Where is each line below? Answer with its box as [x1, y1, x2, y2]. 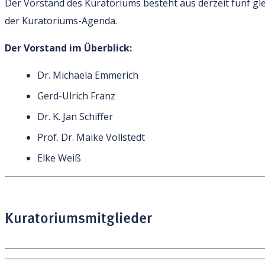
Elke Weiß [37, 151, 81, 165]
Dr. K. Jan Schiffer [37, 110, 113, 124]
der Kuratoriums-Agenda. [5, 14, 117, 28]
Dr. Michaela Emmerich [37, 69, 138, 82]
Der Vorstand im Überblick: [5, 41, 132, 55]
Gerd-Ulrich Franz [37, 89, 115, 103]
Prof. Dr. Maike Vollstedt [37, 131, 145, 144]
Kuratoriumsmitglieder [5, 206, 152, 228]
